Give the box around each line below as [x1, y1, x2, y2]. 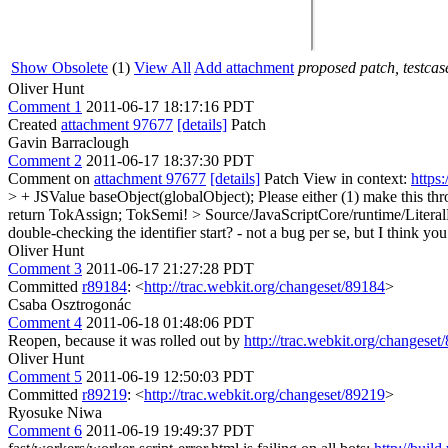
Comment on [8, 170, 94, 187]
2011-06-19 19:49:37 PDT [86, 422, 254, 439]
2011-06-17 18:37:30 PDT [86, 152, 254, 169]
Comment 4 [8, 314, 82, 331]
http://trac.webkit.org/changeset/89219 [144, 386, 385, 403]
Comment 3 [8, 260, 82, 277]
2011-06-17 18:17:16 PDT [86, 98, 254, 115]
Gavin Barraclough [8, 134, 129, 151]
